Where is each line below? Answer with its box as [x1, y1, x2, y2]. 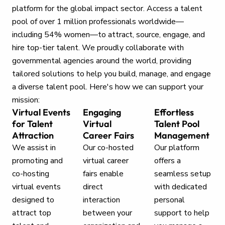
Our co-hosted [83, 142, 134, 153]
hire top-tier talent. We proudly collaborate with [12, 42, 184, 53]
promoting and [12, 155, 63, 166]
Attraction [12, 130, 54, 141]
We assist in [12, 142, 56, 153]
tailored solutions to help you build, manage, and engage [12, 68, 211, 79]
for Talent [12, 118, 53, 130]
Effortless [154, 106, 194, 118]
